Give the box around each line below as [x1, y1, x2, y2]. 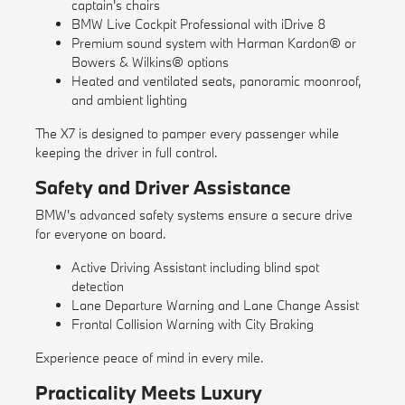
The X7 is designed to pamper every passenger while [34, 125, 339, 143]
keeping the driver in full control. [34, 144, 218, 162]
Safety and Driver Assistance [34, 174, 291, 201]
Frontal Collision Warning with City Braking [71, 316, 314, 334]
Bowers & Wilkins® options [71, 53, 229, 71]
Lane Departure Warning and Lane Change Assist [71, 297, 359, 315]
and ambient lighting [71, 91, 187, 109]
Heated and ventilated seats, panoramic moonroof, [71, 72, 362, 90]
